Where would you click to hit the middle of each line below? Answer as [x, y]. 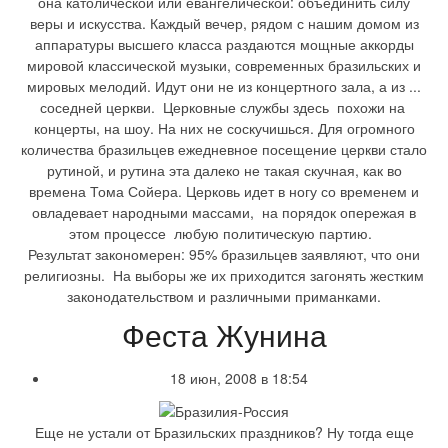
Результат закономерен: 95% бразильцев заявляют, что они [224, 254]
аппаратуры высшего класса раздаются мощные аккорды [224, 44]
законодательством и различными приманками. [224, 296]
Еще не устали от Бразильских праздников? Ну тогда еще [224, 431]
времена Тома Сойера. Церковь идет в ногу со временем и [224, 191]
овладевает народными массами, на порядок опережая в [224, 212]
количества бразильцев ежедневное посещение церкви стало [224, 149]
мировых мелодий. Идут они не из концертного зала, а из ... [224, 86]
